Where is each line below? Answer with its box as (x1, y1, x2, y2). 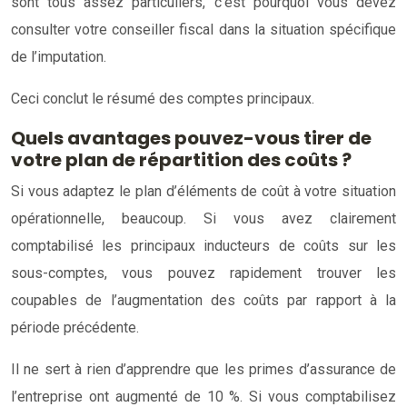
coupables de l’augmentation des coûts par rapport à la (11, 291, 396, 309)
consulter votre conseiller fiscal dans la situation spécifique (11, 20, 396, 38)
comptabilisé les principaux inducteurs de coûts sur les (11, 236, 396, 254)
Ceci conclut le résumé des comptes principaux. (11, 89, 314, 107)
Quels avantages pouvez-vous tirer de (11, 124, 372, 151)
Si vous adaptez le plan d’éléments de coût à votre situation (11, 182, 396, 200)
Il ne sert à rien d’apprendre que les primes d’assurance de (11, 360, 396, 378)
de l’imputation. (11, 47, 106, 65)
